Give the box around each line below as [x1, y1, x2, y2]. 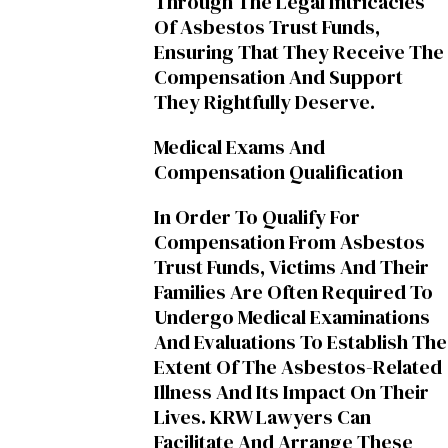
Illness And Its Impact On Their [154, 378, 429, 407]
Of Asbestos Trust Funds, [154, 13, 380, 42]
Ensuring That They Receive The [154, 38, 444, 67]
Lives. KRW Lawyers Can [154, 403, 371, 432]
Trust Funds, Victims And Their [154, 253, 429, 282]
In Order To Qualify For [154, 203, 360, 232]
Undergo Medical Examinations [154, 303, 430, 332]
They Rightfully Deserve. [154, 88, 375, 117]
